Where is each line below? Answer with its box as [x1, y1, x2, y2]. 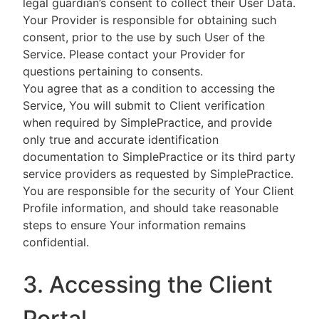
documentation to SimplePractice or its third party [23, 150, 296, 164]
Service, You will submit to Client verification [23, 98, 265, 113]
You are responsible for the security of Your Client [23, 184, 294, 198]
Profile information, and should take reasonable [23, 201, 278, 215]
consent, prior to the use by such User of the [23, 30, 265, 44]
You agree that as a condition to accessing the [23, 81, 275, 95]
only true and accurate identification [23, 132, 219, 147]
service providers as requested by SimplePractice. [23, 167, 293, 181]
